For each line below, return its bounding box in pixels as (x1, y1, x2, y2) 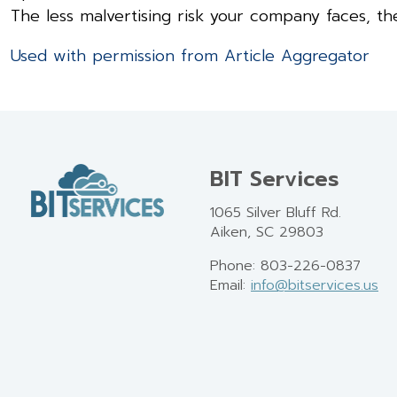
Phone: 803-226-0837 (210, 254, 361, 276)
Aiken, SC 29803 (210, 221, 323, 243)
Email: (210, 274, 251, 296)
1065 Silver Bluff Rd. (210, 201, 341, 223)
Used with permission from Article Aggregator (11, 43, 370, 68)
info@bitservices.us (251, 274, 378, 296)
